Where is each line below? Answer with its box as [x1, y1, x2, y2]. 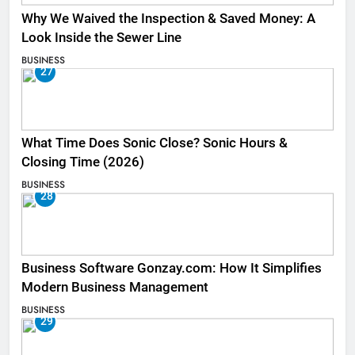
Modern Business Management [21, 280, 208, 296]
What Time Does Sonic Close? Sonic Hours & [21, 136, 288, 151]
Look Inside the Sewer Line [21, 29, 181, 45]
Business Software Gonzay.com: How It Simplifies [21, 261, 322, 277]
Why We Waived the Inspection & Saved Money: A [21, 10, 315, 26]
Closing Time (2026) [21, 155, 151, 170]
